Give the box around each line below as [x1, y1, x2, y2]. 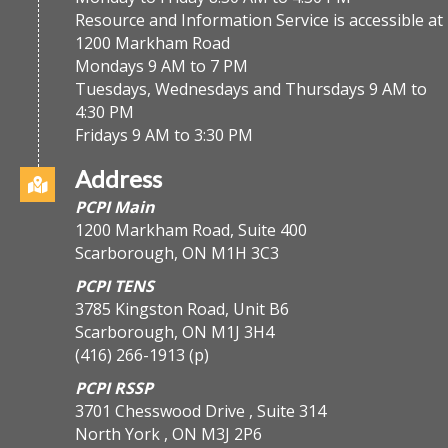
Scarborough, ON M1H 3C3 [75, 241, 279, 264]
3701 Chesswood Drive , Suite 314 [75, 399, 326, 422]
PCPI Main [75, 195, 155, 218]
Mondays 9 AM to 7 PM [75, 54, 248, 77]
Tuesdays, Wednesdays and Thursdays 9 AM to [75, 77, 427, 100]
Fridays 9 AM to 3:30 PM [75, 123, 253, 146]
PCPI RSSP [75, 376, 153, 399]
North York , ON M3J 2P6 [75, 422, 262, 445]
